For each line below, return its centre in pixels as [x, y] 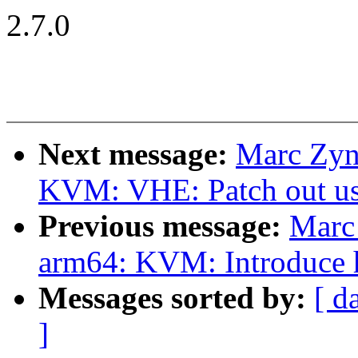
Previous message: [164, 226]
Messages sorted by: [176, 298]
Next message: [137, 154]
